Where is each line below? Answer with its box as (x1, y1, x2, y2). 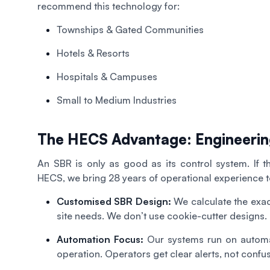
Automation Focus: (57, 233, 143, 245)
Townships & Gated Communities (57, 23, 204, 36)
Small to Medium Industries (57, 93, 177, 106)
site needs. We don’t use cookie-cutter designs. (57, 209, 267, 222)
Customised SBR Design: (57, 195, 171, 207)
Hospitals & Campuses (57, 70, 157, 83)
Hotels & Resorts (57, 46, 130, 59)
